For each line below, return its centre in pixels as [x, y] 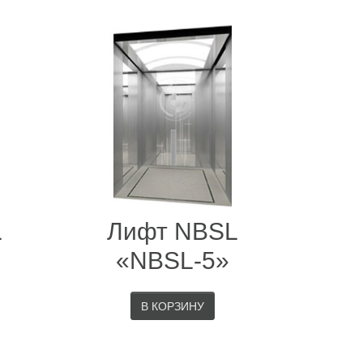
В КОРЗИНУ [173, 306]
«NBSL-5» [173, 261]
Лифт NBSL [173, 231]
